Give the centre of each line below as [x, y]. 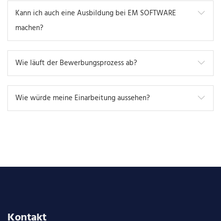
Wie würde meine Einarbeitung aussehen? [83, 98]
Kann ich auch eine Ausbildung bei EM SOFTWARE [96, 14]
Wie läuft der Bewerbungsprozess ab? [76, 63]
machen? [29, 28]
